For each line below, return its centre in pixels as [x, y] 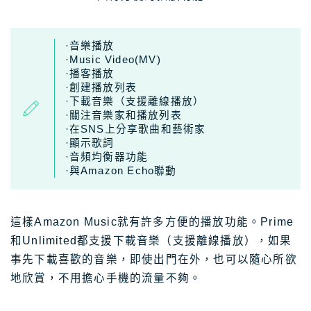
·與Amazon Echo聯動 [121, 171]
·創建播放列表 [101, 88]
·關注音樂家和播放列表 [123, 116]
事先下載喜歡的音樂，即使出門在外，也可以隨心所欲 [154, 259]
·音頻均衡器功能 [107, 157]
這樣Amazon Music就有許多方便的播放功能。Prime [152, 221]
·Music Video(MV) [113, 60]
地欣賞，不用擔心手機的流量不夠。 [106, 278]
